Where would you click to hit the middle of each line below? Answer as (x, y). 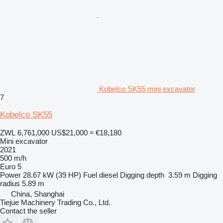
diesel (109, 175)
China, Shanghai (38, 194)
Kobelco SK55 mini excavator (147, 89)
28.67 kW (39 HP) (52, 175)
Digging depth (142, 175)
